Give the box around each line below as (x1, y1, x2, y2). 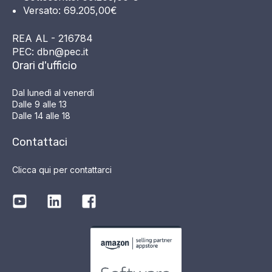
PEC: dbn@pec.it (12, 45, 88, 58)
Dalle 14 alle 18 (12, 110, 70, 121)
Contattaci (12, 135, 67, 149)
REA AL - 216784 (12, 32, 93, 44)
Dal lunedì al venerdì (12, 87, 94, 98)
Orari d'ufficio (12, 58, 77, 72)
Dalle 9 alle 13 (12, 98, 67, 109)
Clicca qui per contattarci (12, 164, 112, 175)
